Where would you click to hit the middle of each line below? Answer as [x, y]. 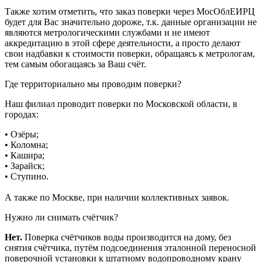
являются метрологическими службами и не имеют [107, 32]
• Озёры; [22, 134]
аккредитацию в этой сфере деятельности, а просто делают [123, 43]
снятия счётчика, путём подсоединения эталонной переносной [130, 247]
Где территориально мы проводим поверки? [93, 84]
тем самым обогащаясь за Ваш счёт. [75, 64]
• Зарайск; [25, 166]
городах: [22, 114]
